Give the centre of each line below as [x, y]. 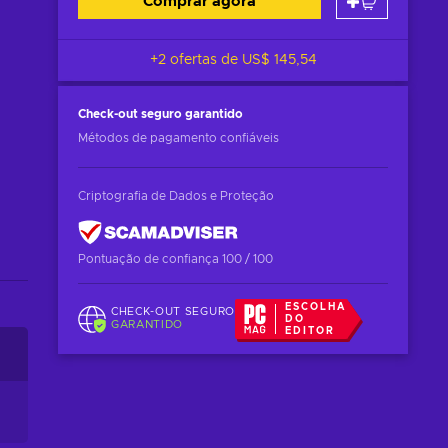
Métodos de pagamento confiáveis [178, 138]
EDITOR [310, 331]
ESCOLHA [316, 307]
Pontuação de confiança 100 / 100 [175, 259]
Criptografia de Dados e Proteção [176, 196]
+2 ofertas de [195, 60]
